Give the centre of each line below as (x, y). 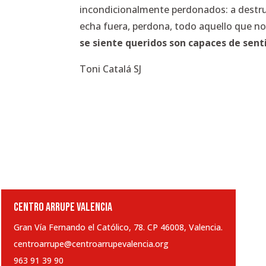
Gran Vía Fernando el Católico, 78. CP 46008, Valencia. (118, 227)
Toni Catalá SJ (111, 69)
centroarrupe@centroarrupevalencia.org (91, 243)
